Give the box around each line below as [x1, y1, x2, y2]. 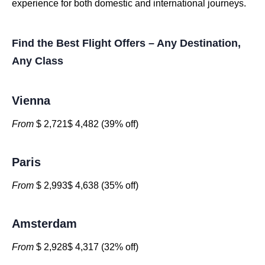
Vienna [12, 94, 50, 107]
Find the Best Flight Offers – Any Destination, [12, 37, 241, 49]
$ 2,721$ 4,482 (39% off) [34, 119, 138, 129]
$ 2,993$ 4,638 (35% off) [34, 180, 138, 190]
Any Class [12, 55, 63, 67]
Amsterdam [12, 217, 77, 230]
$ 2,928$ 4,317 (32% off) [34, 242, 138, 252]
